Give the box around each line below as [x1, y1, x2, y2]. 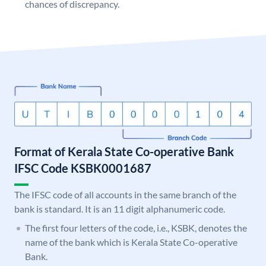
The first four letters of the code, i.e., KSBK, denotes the [25, 222, 247, 234]
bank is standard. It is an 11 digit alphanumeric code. [14, 203, 225, 215]
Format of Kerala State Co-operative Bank [14, 144, 234, 159]
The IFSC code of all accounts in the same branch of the [14, 189, 236, 201]
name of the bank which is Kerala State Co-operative [25, 236, 237, 248]
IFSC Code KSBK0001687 [14, 161, 151, 176]
